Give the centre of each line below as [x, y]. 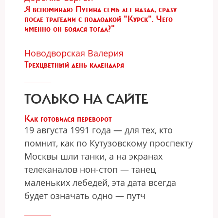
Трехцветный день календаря [74, 65]
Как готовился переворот [68, 119]
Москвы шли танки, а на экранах [93, 156]
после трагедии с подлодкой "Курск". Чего [99, 19]
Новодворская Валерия [74, 53]
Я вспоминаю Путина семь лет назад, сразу [100, 9]
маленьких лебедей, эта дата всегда [100, 182]
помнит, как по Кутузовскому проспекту [109, 143]
